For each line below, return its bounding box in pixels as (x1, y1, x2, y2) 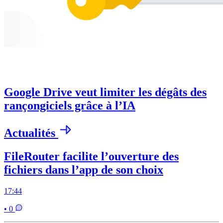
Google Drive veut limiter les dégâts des (4, 86, 207, 99)
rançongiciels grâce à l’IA (4, 99, 135, 112)
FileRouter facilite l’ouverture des (4, 149, 179, 163)
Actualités (4, 126, 58, 139)
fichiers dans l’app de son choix (4, 163, 163, 176)
